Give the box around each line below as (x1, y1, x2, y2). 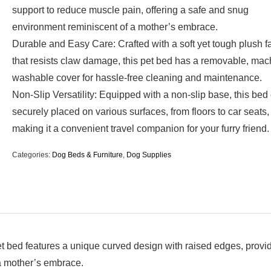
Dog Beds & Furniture (52, 151, 123, 160)
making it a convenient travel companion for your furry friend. (12, 123, 269, 134)
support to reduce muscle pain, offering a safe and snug (12, 5, 249, 16)
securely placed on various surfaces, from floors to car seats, (12, 106, 269, 117)
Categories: (12, 151, 52, 160)
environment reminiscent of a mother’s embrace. (12, 22, 218, 33)
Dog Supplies (126, 151, 171, 160)
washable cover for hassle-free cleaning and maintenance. (12, 73, 262, 83)
